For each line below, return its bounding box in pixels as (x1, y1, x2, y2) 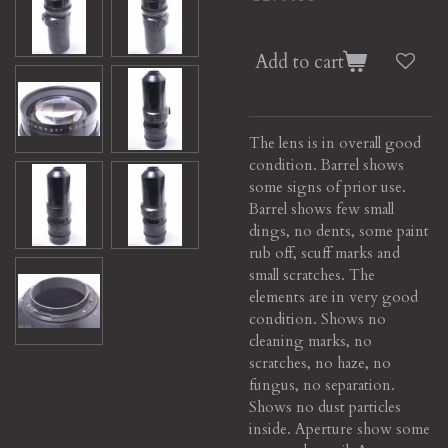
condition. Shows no (249, 308, 386, 329)
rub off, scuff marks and (249, 242, 400, 263)
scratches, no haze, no (249, 352, 391, 373)
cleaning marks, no (249, 330, 372, 351)
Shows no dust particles (249, 396, 401, 417)
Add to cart (255, 49, 344, 76)
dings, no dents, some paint (249, 220, 429, 241)
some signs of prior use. (249, 176, 406, 197)
